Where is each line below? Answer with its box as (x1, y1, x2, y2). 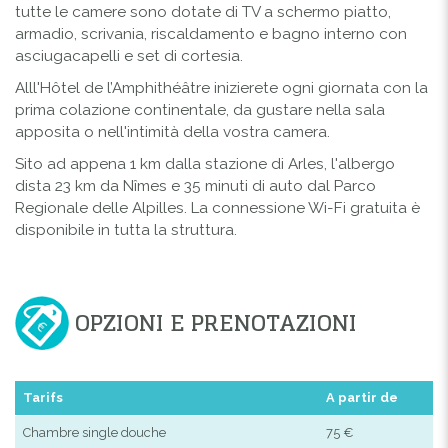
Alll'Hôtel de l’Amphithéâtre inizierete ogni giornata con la (15, 78, 428, 97)
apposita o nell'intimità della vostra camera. (15, 122, 330, 141)
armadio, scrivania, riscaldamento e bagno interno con (15, 24, 407, 43)
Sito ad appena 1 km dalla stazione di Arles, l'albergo (15, 154, 395, 173)
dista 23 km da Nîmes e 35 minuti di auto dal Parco (15, 176, 376, 195)
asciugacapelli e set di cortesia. (15, 46, 243, 65)
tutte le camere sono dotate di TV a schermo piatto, (15, 2, 391, 21)
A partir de (326, 389, 398, 405)
